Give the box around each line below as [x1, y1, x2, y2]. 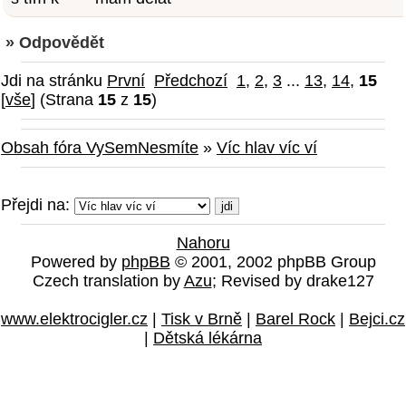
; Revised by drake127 [211, 271, 374, 290]
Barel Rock [256, 309, 335, 328]
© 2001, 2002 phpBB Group [169, 252, 376, 271]
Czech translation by [32, 271, 184, 290]
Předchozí [154, 71, 227, 90]
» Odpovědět [5, 33, 104, 52]
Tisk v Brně [161, 309, 242, 328]
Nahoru [176, 233, 230, 252]
